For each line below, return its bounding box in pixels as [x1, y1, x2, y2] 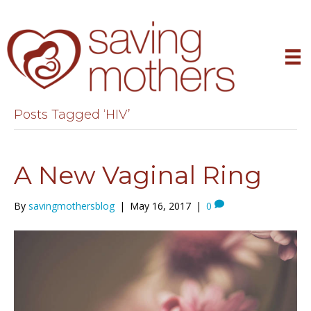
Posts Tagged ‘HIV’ [14, 107, 131, 123]
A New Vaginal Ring [14, 160, 262, 191]
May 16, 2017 [130, 199, 191, 213]
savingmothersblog [28, 199, 115, 213]
